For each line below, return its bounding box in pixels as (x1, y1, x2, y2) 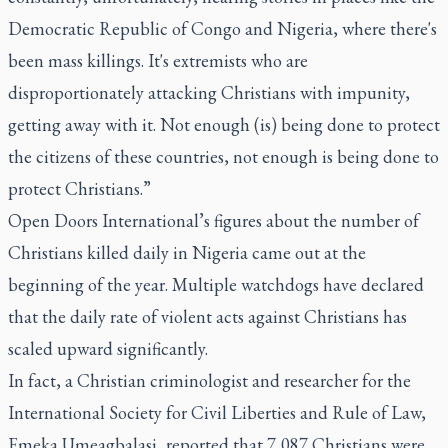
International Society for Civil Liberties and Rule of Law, (8, 400, 426, 424)
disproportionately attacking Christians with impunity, (8, 80, 410, 104)
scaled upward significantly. (8, 336, 208, 360)
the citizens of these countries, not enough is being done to (8, 144, 439, 168)
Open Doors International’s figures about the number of (8, 208, 419, 232)
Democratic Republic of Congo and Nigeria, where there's (8, 16, 437, 40)
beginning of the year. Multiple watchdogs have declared (8, 272, 424, 296)
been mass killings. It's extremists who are (8, 48, 308, 72)
